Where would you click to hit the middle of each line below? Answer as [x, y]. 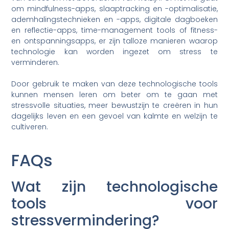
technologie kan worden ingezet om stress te [114, 52]
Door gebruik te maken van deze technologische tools [114, 84]
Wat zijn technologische [114, 187]
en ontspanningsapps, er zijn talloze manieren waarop [114, 41]
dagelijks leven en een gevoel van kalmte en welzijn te [114, 116]
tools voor [114, 203]
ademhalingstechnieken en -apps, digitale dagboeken [114, 20]
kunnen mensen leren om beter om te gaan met [114, 95]
